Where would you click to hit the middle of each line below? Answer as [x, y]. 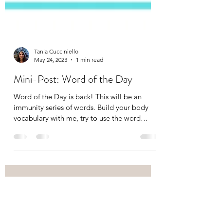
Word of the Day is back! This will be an [78, 184]
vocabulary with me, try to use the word [77, 206]
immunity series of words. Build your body [81, 195]
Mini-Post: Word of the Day [73, 167]
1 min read [90, 147]
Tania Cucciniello [56, 139]
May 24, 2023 [51, 147]
